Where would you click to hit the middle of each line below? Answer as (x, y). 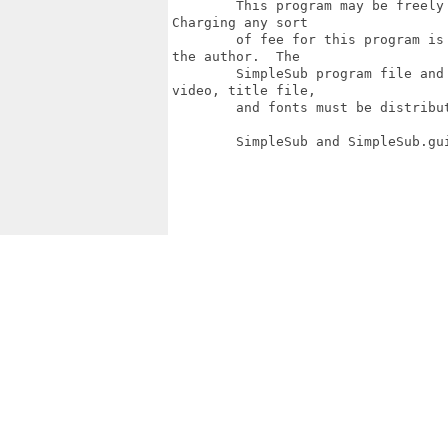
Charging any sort (240, 22)
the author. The (236, 56)
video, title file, (244, 90)
